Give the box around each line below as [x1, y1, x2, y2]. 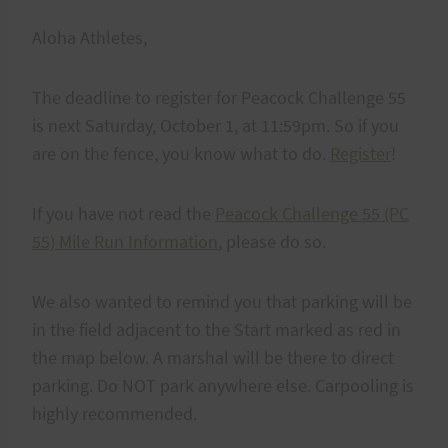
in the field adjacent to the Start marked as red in [32, 317, 401, 341]
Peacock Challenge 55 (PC [215, 201, 409, 225]
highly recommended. [32, 401, 197, 425]
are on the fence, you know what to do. [32, 141, 330, 165]
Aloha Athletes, [32, 25, 147, 49]
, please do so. [218, 229, 326, 253]
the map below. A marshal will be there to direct [32, 345, 394, 369]
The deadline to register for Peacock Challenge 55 [32, 85, 406, 109]
